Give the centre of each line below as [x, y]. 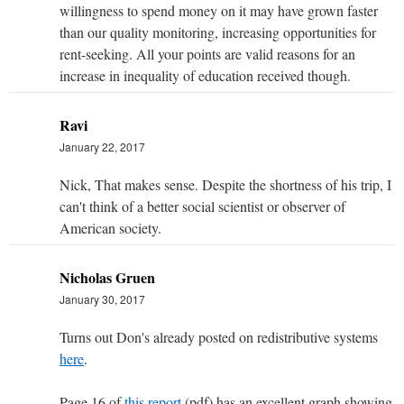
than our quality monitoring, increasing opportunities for [218, 32]
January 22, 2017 [102, 146]
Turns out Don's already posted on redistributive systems [219, 336]
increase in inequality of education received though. [205, 75]
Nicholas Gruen [107, 277]
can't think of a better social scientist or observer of [202, 206]
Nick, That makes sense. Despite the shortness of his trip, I [225, 184]
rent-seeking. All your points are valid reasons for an [207, 53]
